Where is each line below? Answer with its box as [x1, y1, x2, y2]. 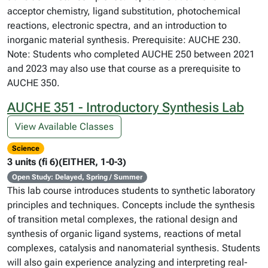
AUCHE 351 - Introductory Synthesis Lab [7, 100, 244, 115]
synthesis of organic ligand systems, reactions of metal [7, 228, 241, 239]
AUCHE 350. [7, 77, 60, 89]
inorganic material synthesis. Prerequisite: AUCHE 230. [7, 34, 241, 45]
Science [11, 144, 39, 153]
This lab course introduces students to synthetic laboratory [7, 185, 255, 196]
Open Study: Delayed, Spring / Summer [11, 173, 142, 181]
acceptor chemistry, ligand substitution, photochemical [7, 5, 240, 17]
